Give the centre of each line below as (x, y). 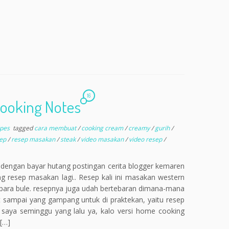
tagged (22, 128)
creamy (140, 128)
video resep (146, 139)
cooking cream (103, 128)
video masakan (103, 139)
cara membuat (56, 128)
